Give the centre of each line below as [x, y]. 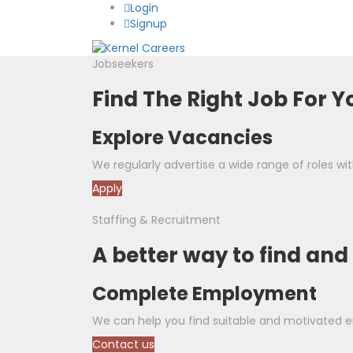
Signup [149, 24]
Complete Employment [204, 294]
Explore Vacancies [182, 138]
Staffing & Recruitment [156, 220]
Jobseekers [123, 64]
